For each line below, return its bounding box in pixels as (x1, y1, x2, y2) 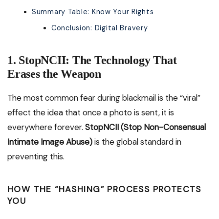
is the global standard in (92, 136, 181, 148)
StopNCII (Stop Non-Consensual (85, 122, 206, 133)
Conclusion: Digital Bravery (51, 23, 148, 33)
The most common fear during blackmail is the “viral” (7, 92, 200, 104)
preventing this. (7, 151, 65, 162)
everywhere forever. (7, 122, 85, 133)
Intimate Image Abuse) (7, 136, 92, 148)
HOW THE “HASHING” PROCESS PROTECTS (7, 184, 201, 195)
